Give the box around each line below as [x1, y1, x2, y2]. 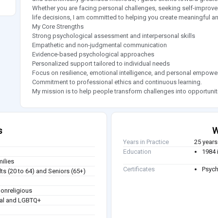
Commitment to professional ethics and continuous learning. [32, 78, 202, 86]
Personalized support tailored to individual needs [32, 60, 170, 68]
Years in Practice [123, 138, 169, 146]
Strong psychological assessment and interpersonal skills [32, 32, 195, 40]
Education [123, 148, 151, 156]
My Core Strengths [32, 23, 84, 31]
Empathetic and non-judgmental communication [32, 41, 167, 49]
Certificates [123, 165, 155, 173]
